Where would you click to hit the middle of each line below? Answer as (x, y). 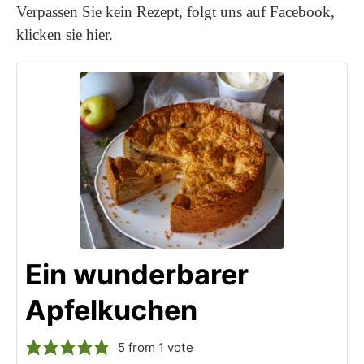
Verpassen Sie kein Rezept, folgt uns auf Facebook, (175, 12)
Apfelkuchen (111, 310)
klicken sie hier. (65, 35)
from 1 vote (160, 348)
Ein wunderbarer (137, 275)
